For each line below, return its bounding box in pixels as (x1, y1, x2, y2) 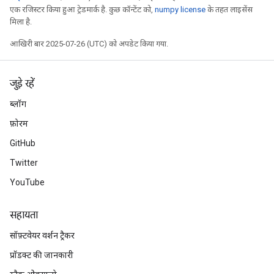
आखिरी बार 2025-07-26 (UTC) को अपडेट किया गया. (10, 39, 168, 48)
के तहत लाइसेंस (206, 5, 253, 14)
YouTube (10, 177, 45, 187)
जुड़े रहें (10, 78, 34, 90)
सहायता (10, 209, 38, 221)
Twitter (10, 158, 38, 168)
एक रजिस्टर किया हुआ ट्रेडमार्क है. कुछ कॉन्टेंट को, (10, 5, 155, 14)
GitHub (10, 138, 35, 148)
